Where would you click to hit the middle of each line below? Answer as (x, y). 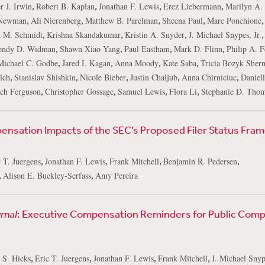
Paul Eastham (147, 49)
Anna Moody (136, 63)
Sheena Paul (182, 20)
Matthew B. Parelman (121, 20)
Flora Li (183, 91)
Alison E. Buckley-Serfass (47, 175)
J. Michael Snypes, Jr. (225, 35)
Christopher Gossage (79, 91)
